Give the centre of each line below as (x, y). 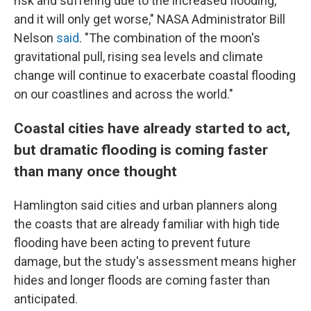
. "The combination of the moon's (170, 38)
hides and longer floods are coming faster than (142, 280)
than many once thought (95, 171)
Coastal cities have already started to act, (152, 128)
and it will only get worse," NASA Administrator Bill (150, 19)
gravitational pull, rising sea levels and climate (138, 57)
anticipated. (46, 299)
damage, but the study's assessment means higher (155, 261)
